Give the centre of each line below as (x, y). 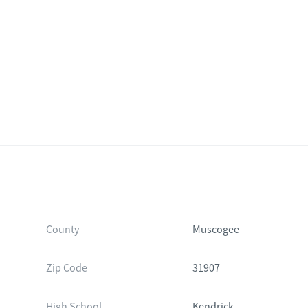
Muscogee (216, 230)
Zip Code (66, 268)
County (62, 230)
